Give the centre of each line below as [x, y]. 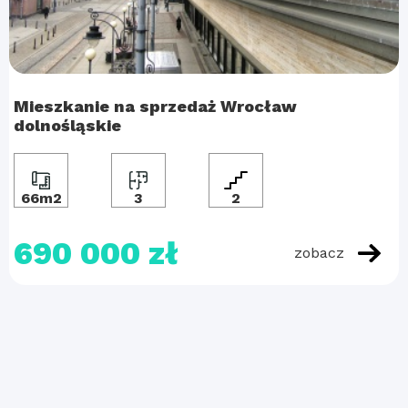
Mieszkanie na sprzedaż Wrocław [155, 106]
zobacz [319, 252]
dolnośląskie [67, 125]
